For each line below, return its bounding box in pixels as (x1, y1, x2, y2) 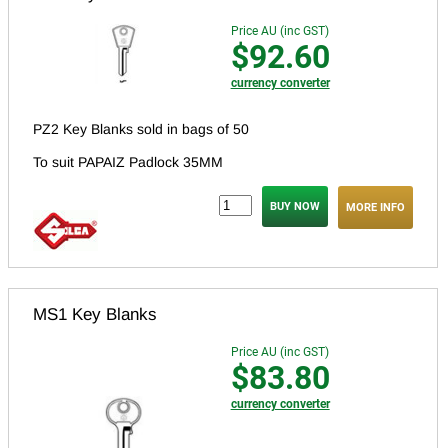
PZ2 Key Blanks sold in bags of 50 (33, 121, 249, 138)
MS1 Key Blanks (33, 305, 157, 325)
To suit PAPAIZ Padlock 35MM (33, 154, 223, 171)
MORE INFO (346, 201, 405, 215)
